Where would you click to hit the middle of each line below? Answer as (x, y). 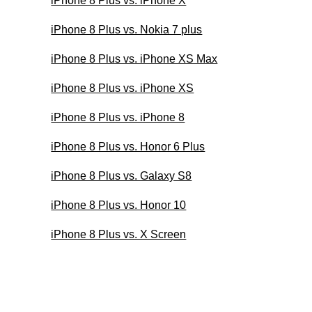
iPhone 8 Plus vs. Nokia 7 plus (127, 29)
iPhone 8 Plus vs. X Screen (119, 234)
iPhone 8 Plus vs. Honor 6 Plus (128, 146)
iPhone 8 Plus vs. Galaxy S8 (122, 175)
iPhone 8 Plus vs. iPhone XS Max (134, 58)
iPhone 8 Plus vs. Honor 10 (119, 205)
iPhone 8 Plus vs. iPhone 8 (118, 117)
